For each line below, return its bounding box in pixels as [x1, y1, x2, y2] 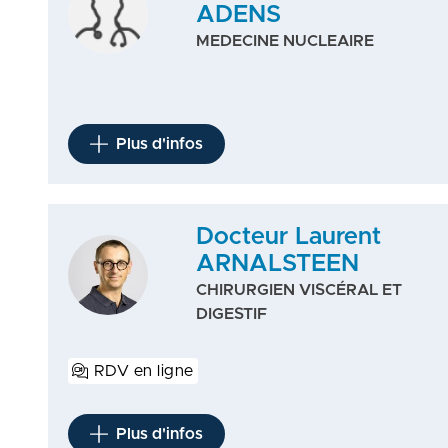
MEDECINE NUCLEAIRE [195, 33, 374, 49]
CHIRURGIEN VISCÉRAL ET [195, 282, 402, 298]
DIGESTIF [195, 306, 267, 322]
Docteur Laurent [195, 225, 381, 249]
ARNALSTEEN [195, 252, 359, 276]
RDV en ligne [94, 363, 194, 379]
